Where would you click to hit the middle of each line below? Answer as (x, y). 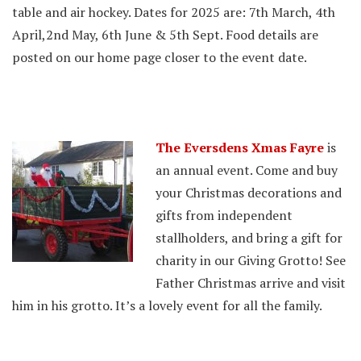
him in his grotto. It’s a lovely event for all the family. (167, 305)
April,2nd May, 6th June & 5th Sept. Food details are (165, 35)
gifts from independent (224, 215)
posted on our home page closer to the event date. (160, 57)
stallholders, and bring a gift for (249, 238)
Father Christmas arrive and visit (251, 283)
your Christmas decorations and (249, 193)
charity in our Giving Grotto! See (251, 260)
